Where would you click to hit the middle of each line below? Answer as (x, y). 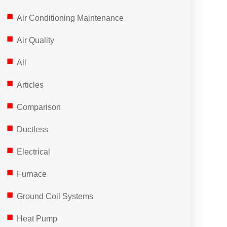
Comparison (39, 107)
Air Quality (35, 40)
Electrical (33, 152)
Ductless (32, 129)
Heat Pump (37, 219)
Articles (30, 85)
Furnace (31, 174)
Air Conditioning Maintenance (70, 18)
